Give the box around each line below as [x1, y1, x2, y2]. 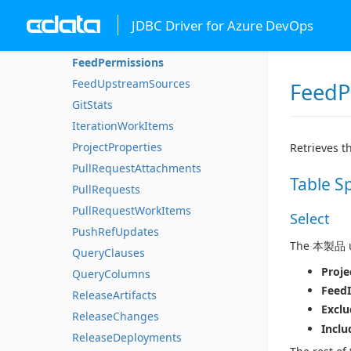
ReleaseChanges [72, 309, 159, 324]
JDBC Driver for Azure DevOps [131, 16, 313, 34]
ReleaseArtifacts [72, 288, 157, 302]
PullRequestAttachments [72, 161, 201, 175]
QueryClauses [72, 245, 145, 260]
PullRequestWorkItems [72, 203, 191, 218]
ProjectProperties [72, 139, 162, 154]
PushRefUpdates [72, 224, 159, 239]
